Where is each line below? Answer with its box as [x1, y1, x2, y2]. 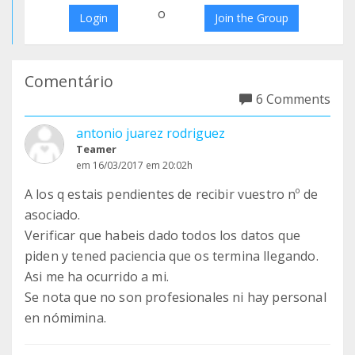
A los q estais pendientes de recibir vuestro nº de [25, 185, 319, 203]
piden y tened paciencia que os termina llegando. [25, 247, 319, 265]
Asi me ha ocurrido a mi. [25, 268, 169, 285]
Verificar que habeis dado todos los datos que [25, 227, 301, 244]
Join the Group [215, 10, 289, 25]
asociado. [25, 206, 81, 223]
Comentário [25, 71, 113, 92]
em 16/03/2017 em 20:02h [76, 158, 193, 172]
